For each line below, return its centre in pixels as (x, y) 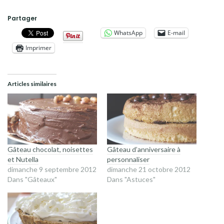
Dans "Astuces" (131, 179)
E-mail (176, 32)
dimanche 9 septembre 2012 (52, 169)
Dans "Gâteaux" (32, 179)
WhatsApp (128, 32)
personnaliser (128, 159)
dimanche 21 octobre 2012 (149, 169)
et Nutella (23, 159)
